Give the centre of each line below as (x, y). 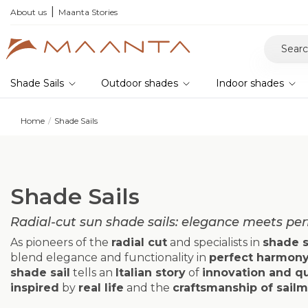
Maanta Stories (88, 12)
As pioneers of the (61, 242)
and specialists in (215, 242)
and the (148, 288)
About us (29, 12)
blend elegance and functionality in (110, 257)
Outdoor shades (140, 83)
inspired (35, 288)
